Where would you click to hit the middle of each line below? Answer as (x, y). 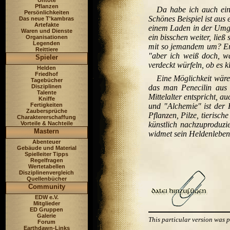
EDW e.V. (46, 197)
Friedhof (46, 74)
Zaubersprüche (46, 111)
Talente (46, 92)
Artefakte (46, 25)
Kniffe (46, 99)
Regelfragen (46, 160)
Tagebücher (46, 80)
